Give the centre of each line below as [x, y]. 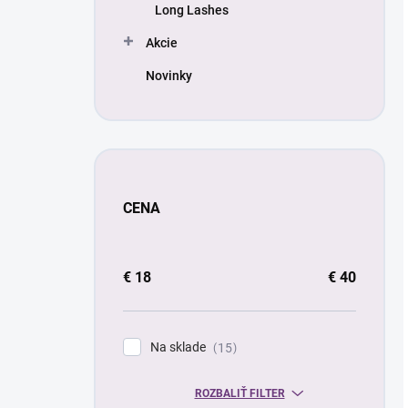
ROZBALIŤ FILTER [240, 393]
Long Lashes [192, 10]
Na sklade [179, 347]
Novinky [169, 76]
